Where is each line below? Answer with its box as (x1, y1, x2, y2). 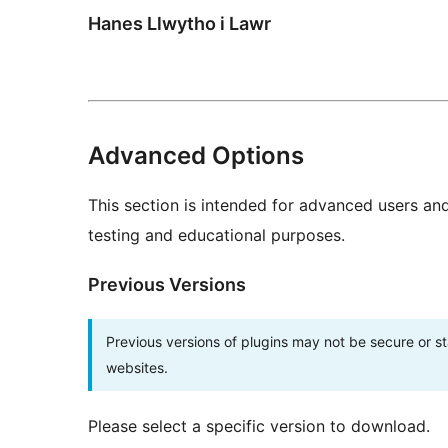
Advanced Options (88, 140, 304, 170)
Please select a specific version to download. (88, 415, 430, 436)
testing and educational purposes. (88, 224, 345, 245)
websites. (106, 358, 168, 376)
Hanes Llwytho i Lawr (88, 12, 271, 34)
